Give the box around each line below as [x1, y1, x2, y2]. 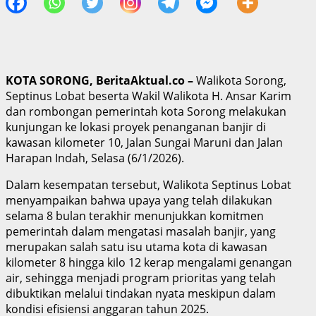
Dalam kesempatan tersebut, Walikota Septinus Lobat [6, 176, 291, 193]
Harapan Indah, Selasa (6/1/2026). [6, 150, 184, 166]
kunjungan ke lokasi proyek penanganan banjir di [6, 119, 266, 135]
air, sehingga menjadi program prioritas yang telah [6, 269, 276, 286]
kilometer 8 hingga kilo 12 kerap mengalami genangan [6, 254, 292, 270]
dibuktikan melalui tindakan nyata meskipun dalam [6, 285, 276, 301]
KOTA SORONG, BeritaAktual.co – [6, 72, 193, 88]
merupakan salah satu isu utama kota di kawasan [6, 238, 267, 255]
